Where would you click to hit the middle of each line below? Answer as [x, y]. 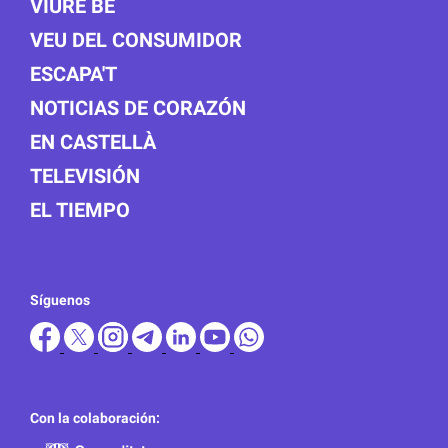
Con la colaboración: [95, 417]
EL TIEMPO [80, 209]
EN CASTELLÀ [93, 141]
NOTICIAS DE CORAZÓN [138, 107]
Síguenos [60, 299]
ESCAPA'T [73, 73]
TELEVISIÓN [85, 175]
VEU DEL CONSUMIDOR [136, 39]
